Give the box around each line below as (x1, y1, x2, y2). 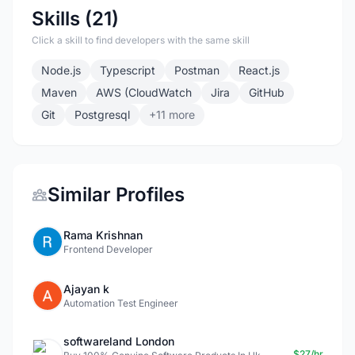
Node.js (41, 63, 81, 77)
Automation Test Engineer (63, 297, 178, 309)
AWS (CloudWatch (96, 86, 192, 99)
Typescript (100, 63, 155, 77)
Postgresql (74, 108, 130, 121)
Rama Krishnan (63, 228, 143, 242)
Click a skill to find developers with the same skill (32, 34, 250, 46)
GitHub (249, 86, 284, 99)
